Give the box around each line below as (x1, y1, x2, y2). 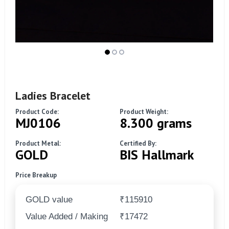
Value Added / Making (26, 211, 108, 221)
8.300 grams (120, 114, 192, 131)
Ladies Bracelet (15, 88, 90, 103)
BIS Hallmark (120, 146, 194, 163)
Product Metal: (15, 139, 61, 148)
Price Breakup (15, 170, 57, 179)
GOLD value (26, 194, 73, 204)
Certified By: (120, 139, 156, 148)
